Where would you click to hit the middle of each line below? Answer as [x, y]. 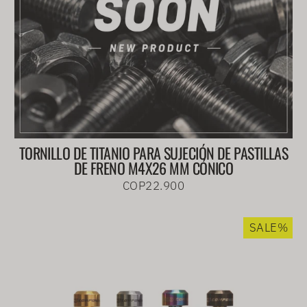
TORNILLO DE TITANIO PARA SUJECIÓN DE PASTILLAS [153, 153]
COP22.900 [153, 186]
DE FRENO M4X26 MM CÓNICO [153, 168]
